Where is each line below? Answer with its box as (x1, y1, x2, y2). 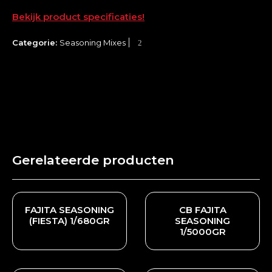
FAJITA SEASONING (25, 204, 114, 216)
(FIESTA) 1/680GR (29, 215, 110, 227)
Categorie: (12, 38, 59, 48)
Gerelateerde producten (12, 152, 174, 168)
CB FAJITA (178, 204, 226, 216)
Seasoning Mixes (59, 38, 126, 48)
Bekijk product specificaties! (12, 11, 144, 23)
